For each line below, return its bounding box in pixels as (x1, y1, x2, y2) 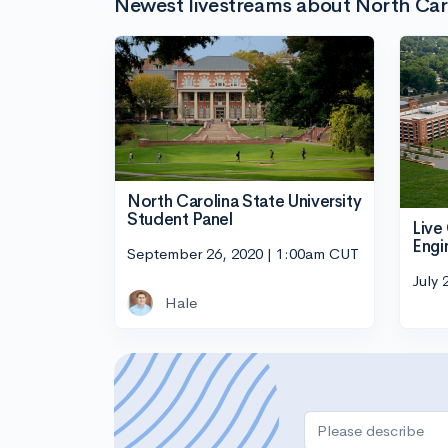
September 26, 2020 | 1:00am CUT (127, 243, 359, 263)
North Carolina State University (127, 191, 362, 213)
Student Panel (127, 209, 233, 231)
